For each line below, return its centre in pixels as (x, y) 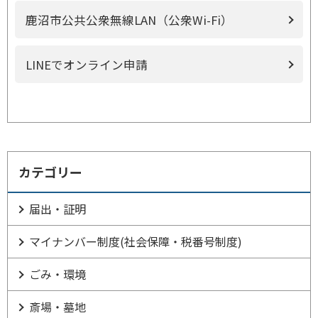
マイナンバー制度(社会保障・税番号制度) (136, 241)
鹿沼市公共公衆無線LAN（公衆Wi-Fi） (129, 20)
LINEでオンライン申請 (87, 65)
